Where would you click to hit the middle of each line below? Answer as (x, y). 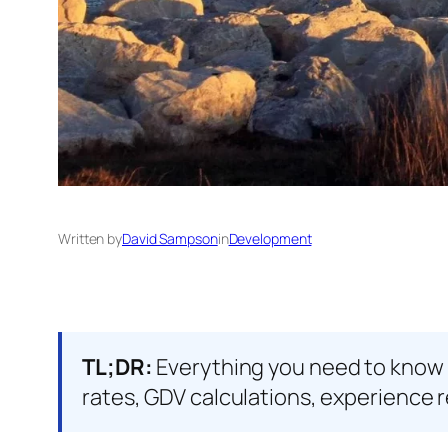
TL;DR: (117, 367)
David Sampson (170, 239)
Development (270, 239)
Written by (90, 239)
